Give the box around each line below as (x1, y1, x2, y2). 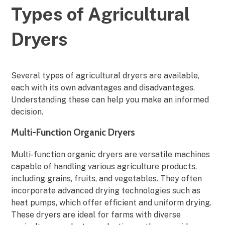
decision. (11, 107, 44, 117)
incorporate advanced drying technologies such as (11, 185, 201, 195)
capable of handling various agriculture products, (11, 161, 197, 171)
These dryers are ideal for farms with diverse (11, 209, 181, 219)
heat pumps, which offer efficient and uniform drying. (11, 197, 212, 207)
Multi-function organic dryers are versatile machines (11, 149, 210, 159)
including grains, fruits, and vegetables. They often (11, 173, 202, 183)
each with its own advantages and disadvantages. (11, 83, 195, 93)
